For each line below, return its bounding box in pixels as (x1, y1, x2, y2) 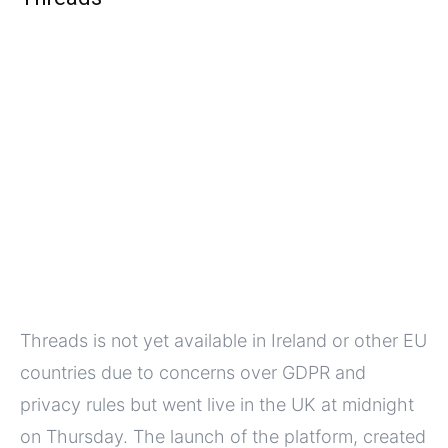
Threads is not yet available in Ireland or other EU (20, 329, 427, 351)
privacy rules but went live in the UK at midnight (20, 393, 414, 415)
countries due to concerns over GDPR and (20, 361, 366, 383)
